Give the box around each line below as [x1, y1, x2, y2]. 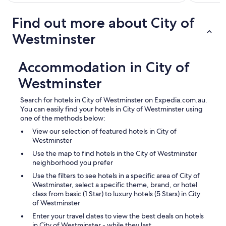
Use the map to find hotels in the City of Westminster [32, 149, 197, 158]
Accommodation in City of [18, 59, 190, 76]
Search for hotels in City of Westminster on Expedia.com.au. [20, 95, 207, 105]
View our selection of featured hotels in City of [32, 127, 177, 136]
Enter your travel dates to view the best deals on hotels [32, 211, 204, 221]
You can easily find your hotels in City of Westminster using [20, 104, 203, 114]
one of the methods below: [20, 114, 105, 123]
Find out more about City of [12, 14, 195, 32]
